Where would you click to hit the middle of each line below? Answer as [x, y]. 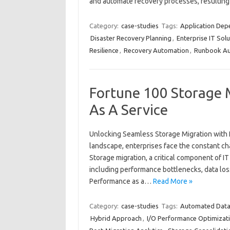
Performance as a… [121, 181]
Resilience [104, 50]
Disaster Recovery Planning [131, 38]
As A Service [128, 110]
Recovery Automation [156, 50]
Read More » [172, 181]
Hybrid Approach [116, 218]
